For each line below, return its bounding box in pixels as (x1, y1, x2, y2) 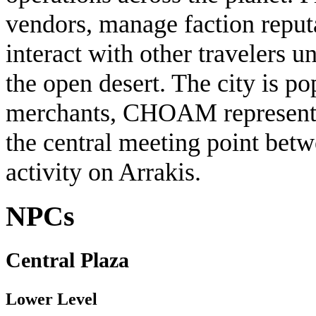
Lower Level (6, 289, 97, 308)
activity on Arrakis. (6, 157, 201, 186)
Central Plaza (6, 248, 129, 272)
